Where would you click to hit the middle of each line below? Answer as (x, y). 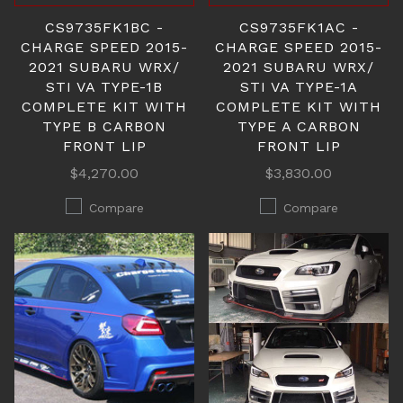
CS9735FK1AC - (299, 27)
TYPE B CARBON (104, 126)
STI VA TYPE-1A (299, 87)
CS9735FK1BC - (104, 27)
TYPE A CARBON (299, 126)
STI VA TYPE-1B (104, 87)
